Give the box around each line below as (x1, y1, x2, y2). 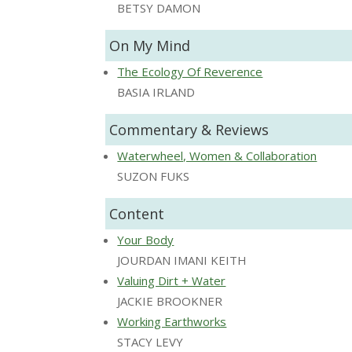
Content (109, 203, 165, 223)
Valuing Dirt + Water (117, 272, 226, 288)
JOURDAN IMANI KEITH (117, 251, 247, 268)
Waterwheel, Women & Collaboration (117, 147, 317, 163)
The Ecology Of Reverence (117, 63, 263, 79)
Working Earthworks (117, 313, 227, 329)
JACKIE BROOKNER (117, 292, 223, 309)
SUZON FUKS (117, 167, 190, 184)
